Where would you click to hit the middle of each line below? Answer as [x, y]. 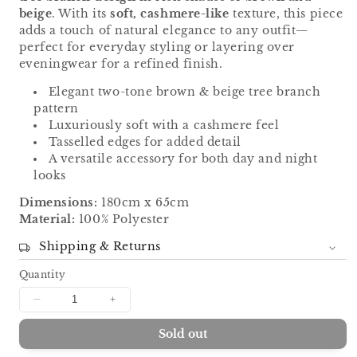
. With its [81, 14]
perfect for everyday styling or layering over [157, 48]
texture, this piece [286, 14]
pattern [56, 108]
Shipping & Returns [100, 246]
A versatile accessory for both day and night [182, 159]
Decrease [63, 306]
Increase [135, 306]
